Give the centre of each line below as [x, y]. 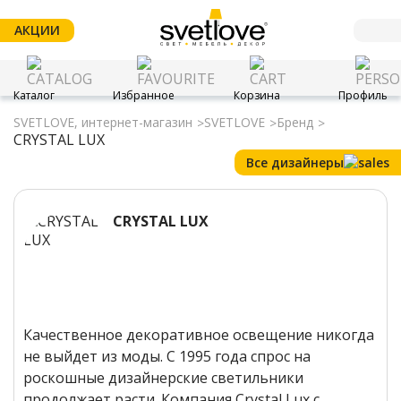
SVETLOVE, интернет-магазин [103, 123]
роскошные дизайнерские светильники [163, 378]
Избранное [144, 95]
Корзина [256, 95]
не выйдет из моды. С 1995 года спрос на [167, 357]
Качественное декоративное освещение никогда [199, 335]
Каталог [34, 95]
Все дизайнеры [295, 163]
